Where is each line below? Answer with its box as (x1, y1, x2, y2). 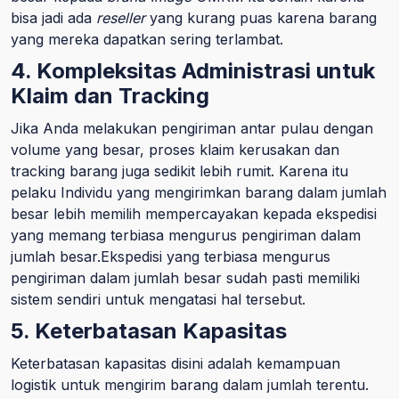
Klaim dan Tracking (11, 83, 209, 109)
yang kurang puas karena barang (150, 9, 377, 27)
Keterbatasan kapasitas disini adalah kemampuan (11, 354, 340, 372)
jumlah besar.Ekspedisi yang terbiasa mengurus (11, 248, 330, 265)
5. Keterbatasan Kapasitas (11, 318, 287, 344)
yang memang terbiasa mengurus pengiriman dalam (11, 226, 361, 244)
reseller (96, 9, 150, 27)
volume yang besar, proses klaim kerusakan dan (11, 141, 339, 159)
